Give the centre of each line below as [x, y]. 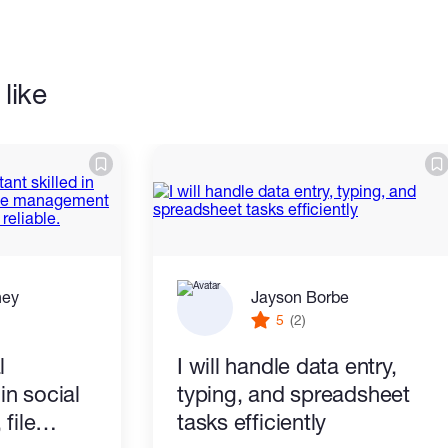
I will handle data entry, [287, 366]
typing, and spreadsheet [293, 394]
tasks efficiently [252, 422]
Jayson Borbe [300, 296]
